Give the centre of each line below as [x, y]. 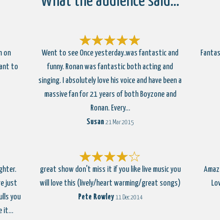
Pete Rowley [96, 197]
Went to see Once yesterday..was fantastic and [110, 53]
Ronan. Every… [110, 108]
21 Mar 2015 [120, 123]
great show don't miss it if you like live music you [110, 170]
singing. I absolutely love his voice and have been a [110, 81]
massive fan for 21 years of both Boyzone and [110, 95]
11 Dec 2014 [129, 198]
